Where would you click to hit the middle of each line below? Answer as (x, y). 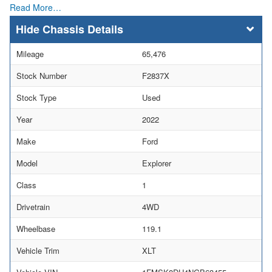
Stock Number (42, 76)
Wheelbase (36, 229)
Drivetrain (33, 207)
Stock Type (36, 98)
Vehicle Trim (38, 251)
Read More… (36, 8)
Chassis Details (83, 29)
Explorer (157, 163)
